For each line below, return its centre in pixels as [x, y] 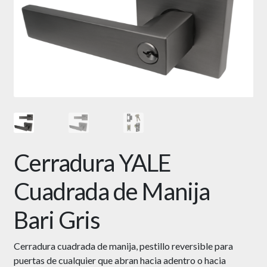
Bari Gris [57, 220]
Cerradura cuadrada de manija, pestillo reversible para [123, 246]
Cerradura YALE [92, 163]
